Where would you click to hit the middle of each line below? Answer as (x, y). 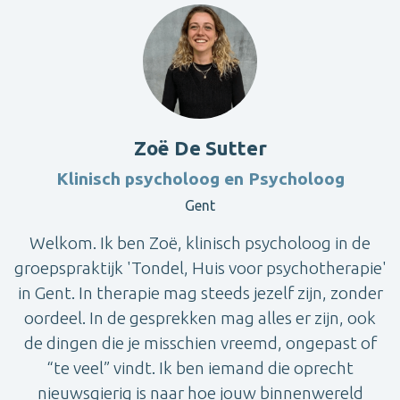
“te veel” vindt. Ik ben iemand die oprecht (200, 367)
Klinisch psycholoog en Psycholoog (200, 178)
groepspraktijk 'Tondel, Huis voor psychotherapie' (200, 267)
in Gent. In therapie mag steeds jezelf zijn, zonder (200, 292)
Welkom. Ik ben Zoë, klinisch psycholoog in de (200, 242)
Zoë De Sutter (200, 147)
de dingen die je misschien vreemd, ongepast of (200, 342)
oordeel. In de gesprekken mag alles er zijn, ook (200, 317)
